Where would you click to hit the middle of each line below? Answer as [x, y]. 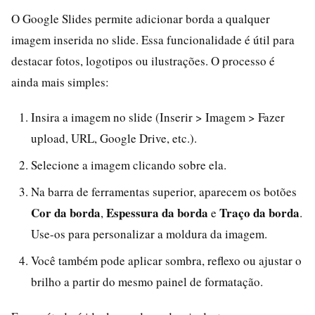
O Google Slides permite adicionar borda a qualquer [141, 18]
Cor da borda [66, 212]
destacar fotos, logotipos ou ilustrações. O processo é [143, 60]
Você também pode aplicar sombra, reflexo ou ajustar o [166, 260]
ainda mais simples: [60, 82]
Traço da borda [259, 212]
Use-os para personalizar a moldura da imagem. [149, 233]
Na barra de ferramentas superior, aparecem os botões [164, 191]
